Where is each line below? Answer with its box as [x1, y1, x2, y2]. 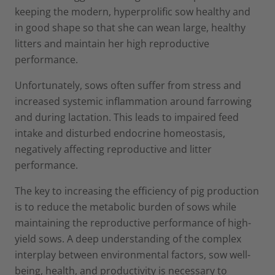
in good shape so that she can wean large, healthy [15, 20, 246, 34]
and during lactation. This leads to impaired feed [15, 110, 239, 124]
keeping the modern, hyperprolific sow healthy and [15, 4, 250, 18]
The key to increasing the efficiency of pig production [15, 184, 259, 198]
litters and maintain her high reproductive [15, 36, 209, 50]
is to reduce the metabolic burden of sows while [15, 199, 236, 214]
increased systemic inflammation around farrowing [15, 94, 252, 108]
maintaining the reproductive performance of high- [15, 215, 251, 230]
